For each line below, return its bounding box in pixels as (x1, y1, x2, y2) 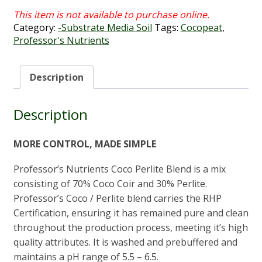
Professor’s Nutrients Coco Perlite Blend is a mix (13, 162, 226, 175)
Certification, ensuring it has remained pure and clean (13, 206, 249, 219)
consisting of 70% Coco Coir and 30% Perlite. (13, 177, 207, 190)
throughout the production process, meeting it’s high (13, 220, 248, 234)
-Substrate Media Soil (57, 21, 152, 35)
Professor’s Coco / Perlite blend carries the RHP (13, 191, 222, 205)
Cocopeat (180, 21, 222, 35)
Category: (13, 21, 58, 35)
